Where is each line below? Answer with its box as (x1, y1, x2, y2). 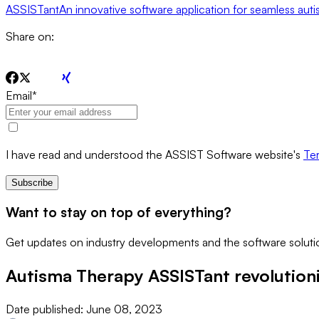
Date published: (6, 301, 86, 316)
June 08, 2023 (86, 301, 162, 316)
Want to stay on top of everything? (6, 204, 231, 221)
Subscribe (11, 177, 53, 188)
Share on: (6, 28, 54, 43)
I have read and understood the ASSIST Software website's (6, 147, 303, 162)
